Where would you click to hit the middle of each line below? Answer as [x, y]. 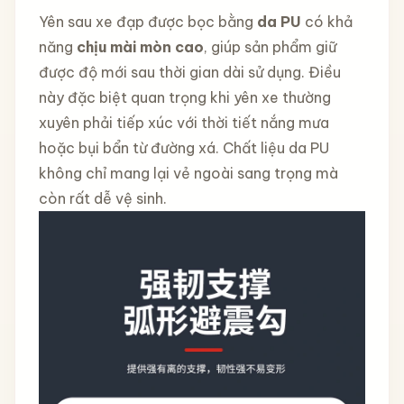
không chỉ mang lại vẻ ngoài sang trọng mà [188, 173]
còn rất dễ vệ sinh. [102, 198]
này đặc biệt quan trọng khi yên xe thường [184, 97]
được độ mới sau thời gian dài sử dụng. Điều [189, 72]
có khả [326, 21]
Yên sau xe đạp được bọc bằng [147, 21]
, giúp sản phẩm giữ [270, 46]
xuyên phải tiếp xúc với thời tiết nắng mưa [184, 122]
